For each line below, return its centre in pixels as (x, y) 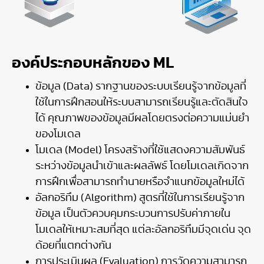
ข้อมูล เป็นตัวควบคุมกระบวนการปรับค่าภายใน (133, 214)
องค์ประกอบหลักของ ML (93, 63)
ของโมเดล (58, 134)
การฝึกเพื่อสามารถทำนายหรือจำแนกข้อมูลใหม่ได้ (140, 182)
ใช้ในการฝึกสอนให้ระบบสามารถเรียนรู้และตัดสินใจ (142, 102)
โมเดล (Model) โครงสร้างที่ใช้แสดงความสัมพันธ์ (140, 150)
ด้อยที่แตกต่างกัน (73, 245)
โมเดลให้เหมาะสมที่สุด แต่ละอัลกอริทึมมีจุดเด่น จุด (143, 230)
